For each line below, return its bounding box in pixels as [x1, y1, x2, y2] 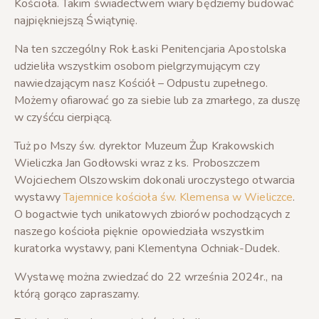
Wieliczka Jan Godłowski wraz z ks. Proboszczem [14, 155, 260, 171]
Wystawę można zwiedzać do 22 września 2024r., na [14, 268, 283, 285]
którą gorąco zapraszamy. [14, 286, 140, 302]
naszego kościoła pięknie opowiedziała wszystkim [14, 223, 264, 239]
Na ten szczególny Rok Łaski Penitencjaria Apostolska [14, 41, 287, 57]
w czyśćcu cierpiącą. [14, 109, 113, 125]
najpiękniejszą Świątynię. [14, 12, 138, 28]
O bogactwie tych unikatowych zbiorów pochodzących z [14, 206, 291, 222]
